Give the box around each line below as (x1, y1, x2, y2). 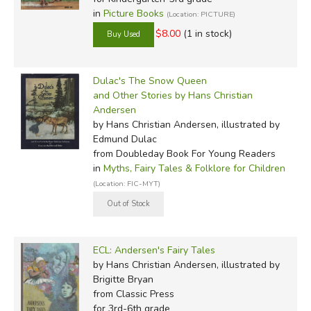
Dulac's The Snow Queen (92, 74, 207, 87)
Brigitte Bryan (92, 272, 153, 286)
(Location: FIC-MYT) (92, 178, 160, 189)
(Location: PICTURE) (166, 8, 235, 19)
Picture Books (103, 6, 164, 20)
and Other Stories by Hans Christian (92, 88, 253, 102)
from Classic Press (92, 287, 174, 301)
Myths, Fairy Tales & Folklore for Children (103, 161, 285, 175)
